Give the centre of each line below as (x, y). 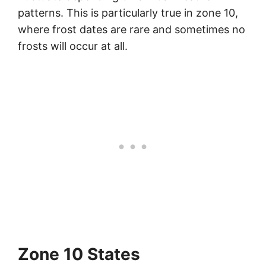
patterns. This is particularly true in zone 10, (128, 13)
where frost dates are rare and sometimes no (132, 30)
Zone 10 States (79, 254)
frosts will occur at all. (73, 46)
